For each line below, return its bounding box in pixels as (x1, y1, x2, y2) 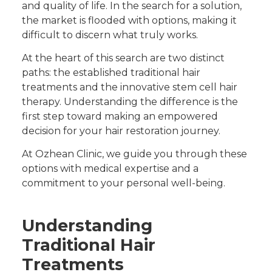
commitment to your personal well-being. (22, 177, 225, 189)
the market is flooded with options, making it (22, 14, 237, 26)
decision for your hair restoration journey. (22, 124, 223, 137)
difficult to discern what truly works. (22, 29, 198, 41)
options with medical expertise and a (22, 163, 199, 175)
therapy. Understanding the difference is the (22, 95, 238, 107)
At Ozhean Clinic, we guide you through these (22, 148, 247, 160)
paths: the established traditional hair (22, 66, 200, 78)
